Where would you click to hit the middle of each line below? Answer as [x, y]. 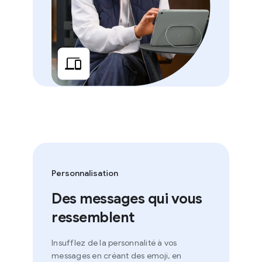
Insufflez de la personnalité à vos [101, 242]
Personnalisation [72, 173]
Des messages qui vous [114, 199]
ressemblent [80, 217]
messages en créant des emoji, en [104, 255]
